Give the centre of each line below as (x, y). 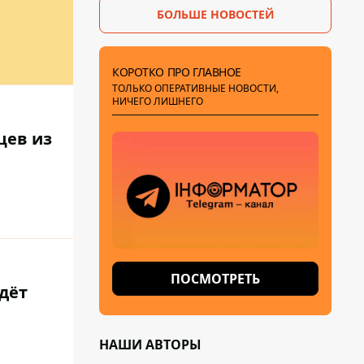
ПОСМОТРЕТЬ (215, 279)
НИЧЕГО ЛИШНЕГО (158, 101)
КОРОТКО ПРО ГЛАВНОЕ (177, 72)
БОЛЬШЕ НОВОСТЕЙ (215, 14)
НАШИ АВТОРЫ (150, 344)
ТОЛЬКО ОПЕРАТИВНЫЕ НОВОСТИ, (195, 88)
